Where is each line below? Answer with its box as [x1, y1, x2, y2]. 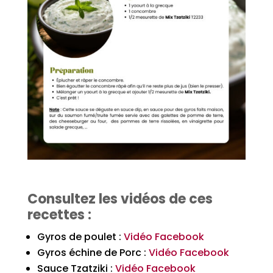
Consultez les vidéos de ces [27, 190, 213, 208]
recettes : [27, 205, 91, 224]
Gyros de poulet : [37, 230, 124, 244]
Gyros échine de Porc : [37, 246, 149, 260]
